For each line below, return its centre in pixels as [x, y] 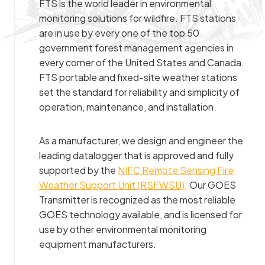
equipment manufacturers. [98, 244]
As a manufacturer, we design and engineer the [141, 140]
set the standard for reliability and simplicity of [139, 92]
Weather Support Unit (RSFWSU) [112, 185]
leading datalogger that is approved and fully [136, 155]
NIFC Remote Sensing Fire [176, 170]
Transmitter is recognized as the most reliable [137, 199]
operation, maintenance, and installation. [128, 106]
